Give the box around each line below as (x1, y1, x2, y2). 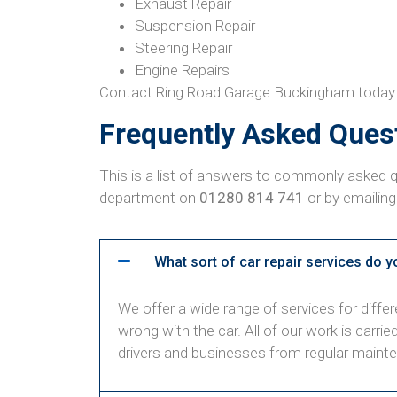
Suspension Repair (135, 17, 255, 35)
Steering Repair (135, 39, 232, 58)
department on (99, 188, 199, 206)
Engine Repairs (135, 61, 230, 80)
